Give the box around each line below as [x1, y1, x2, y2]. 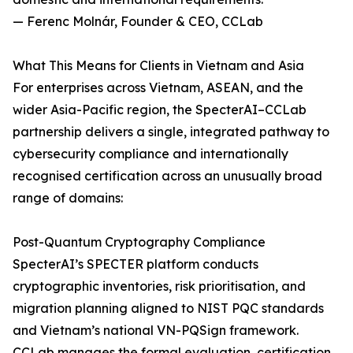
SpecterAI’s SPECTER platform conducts [13, 256, 258, 273]
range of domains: [13, 190, 123, 206]
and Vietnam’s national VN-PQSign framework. [13, 322, 299, 339]
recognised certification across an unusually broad [13, 168, 322, 184]
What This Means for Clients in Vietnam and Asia [13, 58, 304, 74]
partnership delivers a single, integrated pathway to [13, 124, 329, 140]
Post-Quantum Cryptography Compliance [13, 234, 266, 251]
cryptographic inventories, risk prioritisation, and [13, 278, 306, 295]
